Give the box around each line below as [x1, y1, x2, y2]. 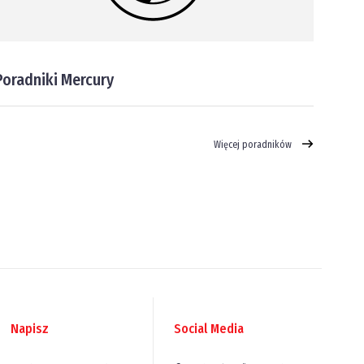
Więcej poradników [213, 139, 294, 150]
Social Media [174, 320, 245, 336]
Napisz [10, 320, 49, 336]
